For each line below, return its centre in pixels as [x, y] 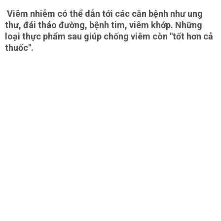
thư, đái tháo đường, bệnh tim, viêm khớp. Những [104, 25]
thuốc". [19, 48]
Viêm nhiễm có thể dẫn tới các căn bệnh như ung [104, 14]
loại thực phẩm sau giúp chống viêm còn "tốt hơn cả [109, 36]
